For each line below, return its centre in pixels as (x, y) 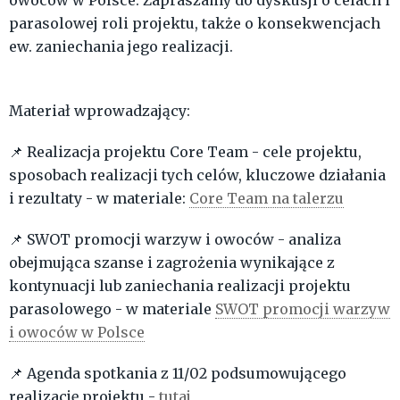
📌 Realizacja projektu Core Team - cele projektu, (185, 152)
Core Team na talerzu (267, 199)
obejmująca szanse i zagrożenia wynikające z (172, 263)
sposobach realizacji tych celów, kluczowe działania (197, 175)
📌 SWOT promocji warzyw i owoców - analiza (175, 240)
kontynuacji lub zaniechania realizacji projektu (180, 286)
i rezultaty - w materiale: (99, 199)
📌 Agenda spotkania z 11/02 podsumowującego (178, 374)
